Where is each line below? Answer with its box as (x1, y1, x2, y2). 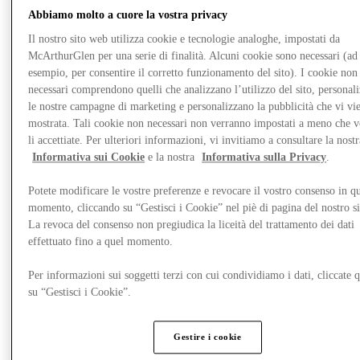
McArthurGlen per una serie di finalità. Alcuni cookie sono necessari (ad (28, 50, 358, 63)
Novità (39, 227, 73, 241)
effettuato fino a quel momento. (28, 235, 174, 248)
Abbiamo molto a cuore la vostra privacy (28, 9, 228, 22)
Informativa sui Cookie (32, 151, 145, 164)
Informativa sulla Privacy (202, 151, 327, 164)
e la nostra (145, 151, 198, 164)
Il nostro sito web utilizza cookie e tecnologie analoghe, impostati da (28, 33, 341, 46)
